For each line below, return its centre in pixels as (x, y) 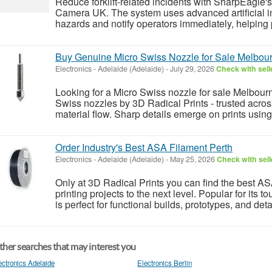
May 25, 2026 (192, 159)
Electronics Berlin (165, 263)
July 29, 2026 (192, 68)
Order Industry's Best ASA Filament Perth (144, 147)
